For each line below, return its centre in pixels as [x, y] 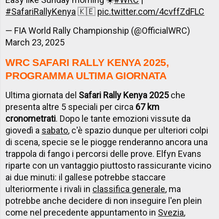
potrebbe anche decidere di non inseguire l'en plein [104, 201]
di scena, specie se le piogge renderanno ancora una [107, 142]
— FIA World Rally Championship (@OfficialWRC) [98, 31]
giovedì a [24, 131]
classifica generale [129, 189]
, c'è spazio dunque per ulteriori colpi [138, 131]
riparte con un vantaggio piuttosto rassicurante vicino [109, 166]
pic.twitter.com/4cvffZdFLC [151, 12]
